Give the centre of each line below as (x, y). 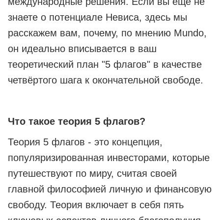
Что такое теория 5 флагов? (77, 122)
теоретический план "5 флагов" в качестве (105, 65)
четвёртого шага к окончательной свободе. (106, 80)
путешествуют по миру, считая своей (92, 174)
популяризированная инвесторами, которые (109, 158)
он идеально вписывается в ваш (82, 49)
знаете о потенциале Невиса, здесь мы (97, 17)
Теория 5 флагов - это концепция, (85, 142)
